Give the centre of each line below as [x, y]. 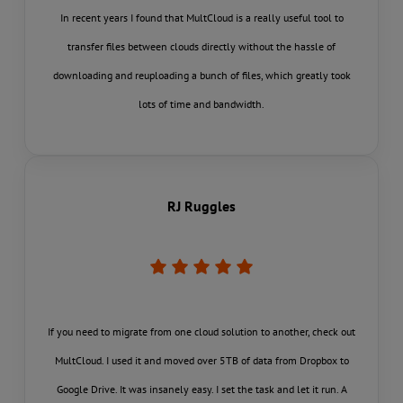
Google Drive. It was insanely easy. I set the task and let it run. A [201, 390]
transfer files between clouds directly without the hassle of [201, 47]
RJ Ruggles [201, 206]
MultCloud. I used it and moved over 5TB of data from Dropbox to [201, 361]
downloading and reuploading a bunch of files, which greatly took [201, 76]
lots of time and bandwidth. [201, 104]
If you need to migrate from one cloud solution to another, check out [201, 332]
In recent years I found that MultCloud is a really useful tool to [201, 18]
